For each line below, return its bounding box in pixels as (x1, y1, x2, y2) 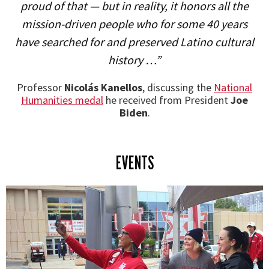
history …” (108, 52, 161, 67)
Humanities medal (21, 93, 103, 107)
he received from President (103, 93, 231, 107)
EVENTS (115, 152, 154, 174)
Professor (17, 80, 64, 94)
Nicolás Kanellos (64, 80, 142, 94)
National (214, 80, 252, 94)
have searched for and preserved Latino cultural (15, 34, 254, 49)
